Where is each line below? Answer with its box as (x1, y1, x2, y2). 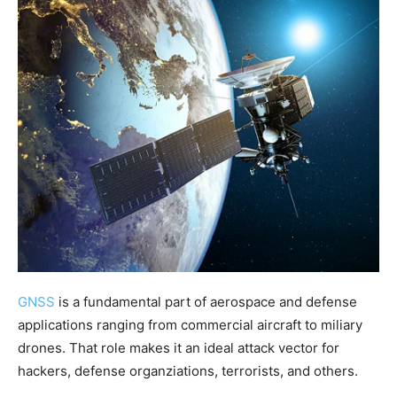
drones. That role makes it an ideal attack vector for (18, 339, 339, 357)
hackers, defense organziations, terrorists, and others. (18, 362, 358, 380)
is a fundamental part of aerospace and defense (55, 293, 357, 311)
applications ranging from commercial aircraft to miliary (18, 316, 362, 334)
